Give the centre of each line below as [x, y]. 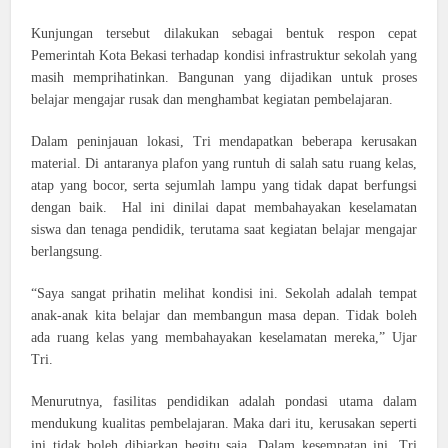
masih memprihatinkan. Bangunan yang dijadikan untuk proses [224, 77]
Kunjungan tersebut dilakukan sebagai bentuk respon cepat [224, 33]
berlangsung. [67, 251]
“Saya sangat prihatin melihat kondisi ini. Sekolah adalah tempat [224, 293]
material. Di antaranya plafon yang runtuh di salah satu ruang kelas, [224, 163]
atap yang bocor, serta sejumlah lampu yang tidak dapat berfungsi [224, 185]
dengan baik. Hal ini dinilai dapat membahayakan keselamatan [224, 207]
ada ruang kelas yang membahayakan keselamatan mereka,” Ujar [224, 337]
